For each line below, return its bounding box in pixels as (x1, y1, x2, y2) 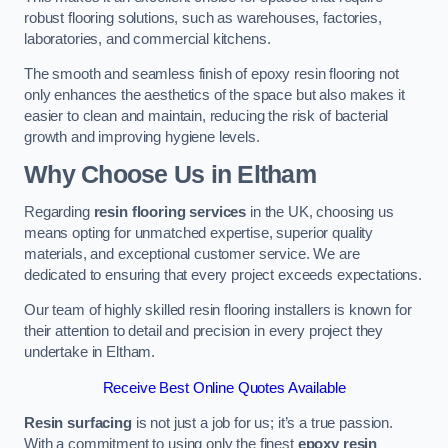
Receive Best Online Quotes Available (102, 379, 346, 396)
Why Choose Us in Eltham (24, 160, 316, 188)
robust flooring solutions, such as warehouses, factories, (24, 9, 382, 26)
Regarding (24, 203, 94, 220)
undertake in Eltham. (24, 344, 156, 361)
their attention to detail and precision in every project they (24, 323, 384, 340)
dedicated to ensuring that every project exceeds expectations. (24, 266, 422, 283)
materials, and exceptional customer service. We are (24, 245, 360, 262)
